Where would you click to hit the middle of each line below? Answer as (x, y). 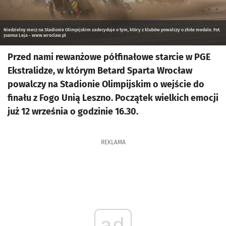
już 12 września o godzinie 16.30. (73, 111)
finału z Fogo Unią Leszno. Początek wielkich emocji (113, 98)
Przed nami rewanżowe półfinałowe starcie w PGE (109, 57)
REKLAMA (113, 142)
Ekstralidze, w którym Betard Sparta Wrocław (100, 70)
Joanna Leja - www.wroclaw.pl (35, 35)
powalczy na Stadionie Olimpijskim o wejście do (106, 84)
